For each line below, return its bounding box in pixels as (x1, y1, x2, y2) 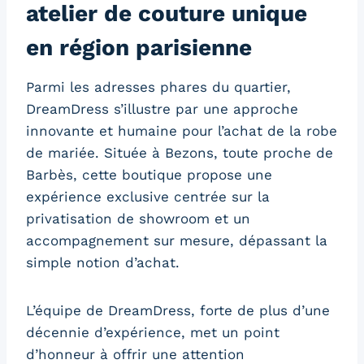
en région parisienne (26, 33, 252, 61)
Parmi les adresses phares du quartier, (26, 78, 291, 95)
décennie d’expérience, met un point (26, 323, 279, 340)
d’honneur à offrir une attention (26, 345, 245, 362)
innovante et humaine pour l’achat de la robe (26, 122, 337, 139)
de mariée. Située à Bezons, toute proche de (26, 144, 333, 161)
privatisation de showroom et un (26, 210, 250, 227)
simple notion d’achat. (26, 253, 180, 271)
